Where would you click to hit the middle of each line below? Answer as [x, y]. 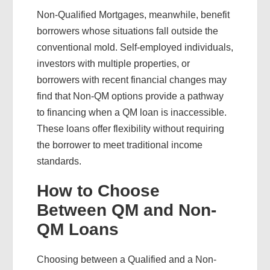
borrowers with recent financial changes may [132, 80]
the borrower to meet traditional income [120, 145]
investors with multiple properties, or [113, 64]
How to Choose [98, 191]
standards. [59, 161]
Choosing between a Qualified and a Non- [127, 259]
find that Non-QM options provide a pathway [130, 96]
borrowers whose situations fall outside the [127, 31]
